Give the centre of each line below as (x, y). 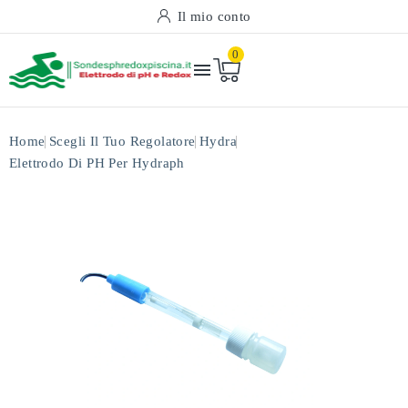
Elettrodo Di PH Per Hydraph (97, 163)
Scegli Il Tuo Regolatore (122, 141)
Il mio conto (214, 16)
